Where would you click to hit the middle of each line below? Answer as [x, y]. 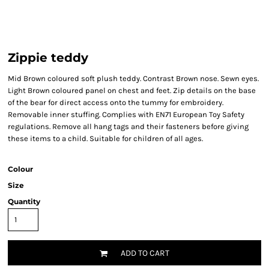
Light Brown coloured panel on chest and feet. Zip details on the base [132, 90]
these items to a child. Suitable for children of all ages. [105, 138]
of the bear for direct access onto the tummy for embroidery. [116, 102]
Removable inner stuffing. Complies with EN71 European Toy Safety [126, 114]
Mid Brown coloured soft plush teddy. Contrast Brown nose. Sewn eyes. [133, 78]
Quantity [24, 201]
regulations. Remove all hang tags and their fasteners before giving [128, 126]
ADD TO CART [145, 253]
